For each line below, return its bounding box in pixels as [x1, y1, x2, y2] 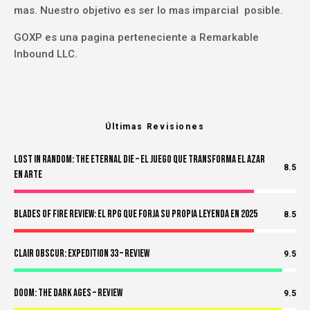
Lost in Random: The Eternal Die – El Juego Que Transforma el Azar [14, 153, 265, 167]
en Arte [14, 168, 42, 182]
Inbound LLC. [14, 48, 77, 61]
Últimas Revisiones [105, 122, 205, 132]
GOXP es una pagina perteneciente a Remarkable [14, 31, 259, 44]
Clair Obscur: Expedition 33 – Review [14, 247, 149, 261]
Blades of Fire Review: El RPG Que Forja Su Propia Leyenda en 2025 [14, 208, 257, 221]
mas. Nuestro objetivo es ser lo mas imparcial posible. [14, 4, 283, 17]
